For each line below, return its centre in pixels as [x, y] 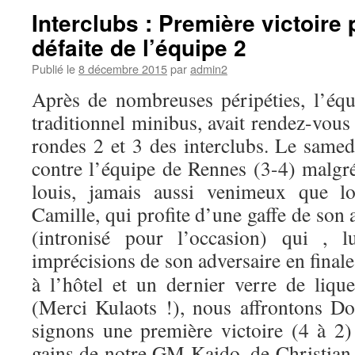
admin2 [209, 69]
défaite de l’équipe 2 [139, 47]
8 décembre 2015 [123, 69]
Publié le [53, 69]
